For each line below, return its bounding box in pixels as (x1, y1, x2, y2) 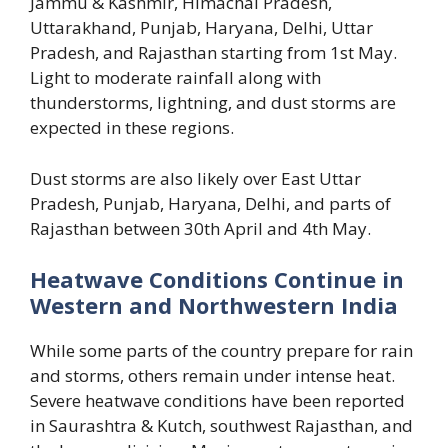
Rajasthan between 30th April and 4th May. (30, 216, 371, 240)
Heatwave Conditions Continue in (30, 264, 404, 295)
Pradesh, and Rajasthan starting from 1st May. (30, 41, 397, 65)
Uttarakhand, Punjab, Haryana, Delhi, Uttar (30, 16, 373, 40)
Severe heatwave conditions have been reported (30, 389, 405, 413)
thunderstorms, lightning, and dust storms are (30, 91, 396, 115)
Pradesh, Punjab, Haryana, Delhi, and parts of (30, 191, 391, 215)
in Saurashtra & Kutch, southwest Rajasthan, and (30, 414, 413, 438)
